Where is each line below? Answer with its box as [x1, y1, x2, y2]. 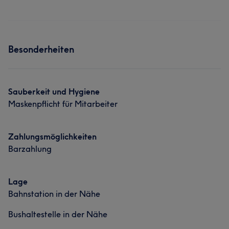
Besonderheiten [8, 43, 74, 55]
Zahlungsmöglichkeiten [8, 131, 97, 142]
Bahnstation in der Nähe [8, 189, 100, 199]
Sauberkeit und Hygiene [8, 86, 100, 97]
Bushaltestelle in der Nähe [8, 209, 107, 219]
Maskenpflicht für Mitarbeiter [8, 99, 118, 109]
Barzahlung [8, 144, 52, 154]
